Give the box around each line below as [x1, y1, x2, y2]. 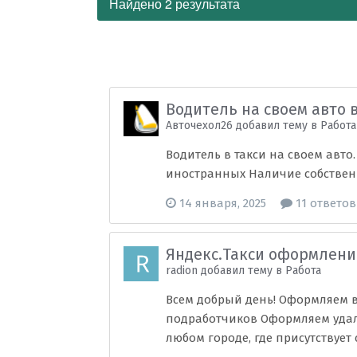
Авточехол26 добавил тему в [166, 119, 321, 132]
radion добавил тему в [166, 264, 286, 277]
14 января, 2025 [179, 196, 267, 210]
